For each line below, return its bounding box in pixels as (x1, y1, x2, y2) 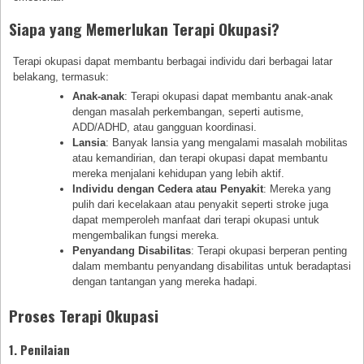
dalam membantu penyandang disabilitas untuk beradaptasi (72, 260, 352, 273)
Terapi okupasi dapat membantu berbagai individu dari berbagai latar (13, 54, 333, 67)
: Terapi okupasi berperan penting (191, 245, 348, 258)
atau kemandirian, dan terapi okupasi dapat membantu (72, 152, 328, 165)
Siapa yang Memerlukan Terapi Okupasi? (9, 17, 279, 41)
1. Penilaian (9, 340, 70, 359)
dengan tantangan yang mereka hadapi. (72, 275, 258, 288)
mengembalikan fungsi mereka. (72, 229, 220, 242)
